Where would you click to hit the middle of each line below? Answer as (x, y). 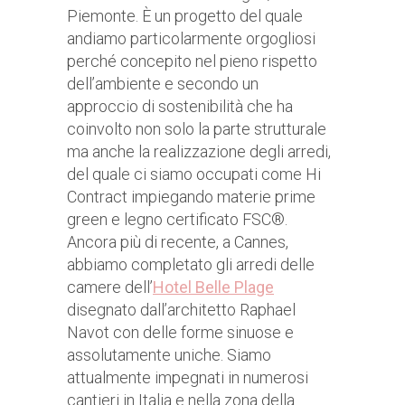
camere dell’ (110, 287)
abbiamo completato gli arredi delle (191, 265)
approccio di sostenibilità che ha (180, 107)
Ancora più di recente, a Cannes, (178, 242)
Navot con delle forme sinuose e (180, 333)
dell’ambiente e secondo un (163, 84)
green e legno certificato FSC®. (177, 220)
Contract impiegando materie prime (191, 197)
